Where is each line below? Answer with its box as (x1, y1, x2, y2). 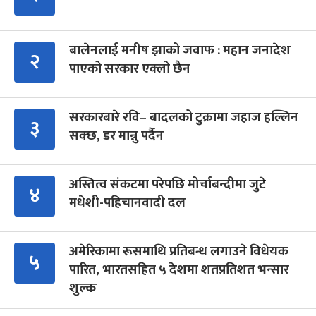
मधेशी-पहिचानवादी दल (69, 192, 186, 214)
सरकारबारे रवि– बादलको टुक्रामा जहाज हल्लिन (69, 107, 298, 129)
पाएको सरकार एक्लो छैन (69, 58, 190, 80)
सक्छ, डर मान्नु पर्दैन (69, 125, 164, 147)
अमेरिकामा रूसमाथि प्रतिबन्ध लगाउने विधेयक (69, 241, 288, 263)
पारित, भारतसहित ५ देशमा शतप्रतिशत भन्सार (69, 259, 289, 281)
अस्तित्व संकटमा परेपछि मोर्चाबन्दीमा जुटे (69, 174, 266, 196)
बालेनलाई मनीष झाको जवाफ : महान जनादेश (69, 39, 291, 62)
